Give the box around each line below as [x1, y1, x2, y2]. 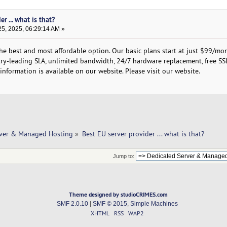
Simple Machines [130, 201, 178, 207]
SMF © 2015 [92, 201, 127, 207]
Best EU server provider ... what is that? [82, 129, 206, 138]
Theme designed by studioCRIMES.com [69, 191, 168, 199]
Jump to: [112, 153, 134, 160]
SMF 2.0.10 [56, 201, 88, 207]
